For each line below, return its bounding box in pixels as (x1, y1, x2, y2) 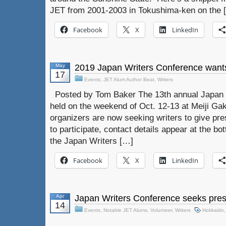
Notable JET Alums (103, 207, 147, 213)
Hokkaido (202, 207, 224, 213)
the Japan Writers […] (50, 136, 133, 146)
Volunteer (150, 207, 172, 213)
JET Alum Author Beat (103, 77, 154, 82)
